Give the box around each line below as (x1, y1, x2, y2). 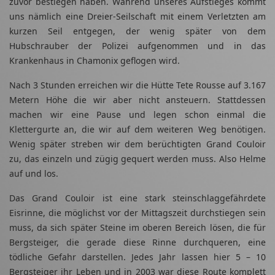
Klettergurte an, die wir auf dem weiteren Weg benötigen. (9, 123, 266, 136)
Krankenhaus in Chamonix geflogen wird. (9, 55, 180, 67)
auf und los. (9, 168, 58, 180)
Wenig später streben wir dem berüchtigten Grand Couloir (9, 138, 266, 150)
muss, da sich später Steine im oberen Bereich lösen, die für (9, 222, 266, 234)
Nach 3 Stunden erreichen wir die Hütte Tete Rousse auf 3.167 (9, 79, 266, 91)
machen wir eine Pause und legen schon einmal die (9, 109, 266, 121)
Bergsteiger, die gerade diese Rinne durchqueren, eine (9, 236, 266, 249)
